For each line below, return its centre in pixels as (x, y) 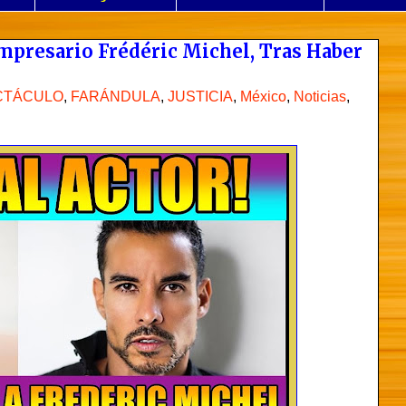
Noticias (320, 96)
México (263, 96)
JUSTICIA (200, 96)
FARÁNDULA (116, 96)
